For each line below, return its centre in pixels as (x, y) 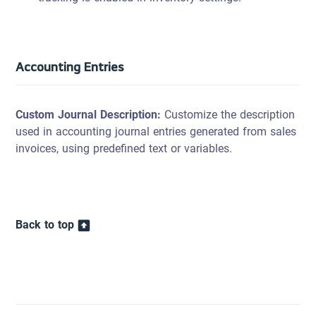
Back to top (45, 225)
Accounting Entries (70, 66)
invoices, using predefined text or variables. (124, 148)
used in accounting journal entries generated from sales (156, 132)
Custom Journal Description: (90, 115)
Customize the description (230, 115)
